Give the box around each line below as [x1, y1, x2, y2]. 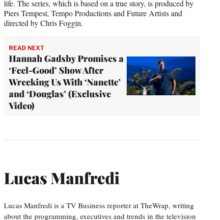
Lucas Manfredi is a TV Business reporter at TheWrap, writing [4, 200, 194, 210]
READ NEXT [9, 44, 44, 52]
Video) [9, 99, 38, 111]
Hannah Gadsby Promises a [9, 52, 124, 64]
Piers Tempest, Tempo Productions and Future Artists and [4, 7, 182, 18]
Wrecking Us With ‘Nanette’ [9, 76, 121, 88]
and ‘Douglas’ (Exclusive [9, 87, 111, 100]
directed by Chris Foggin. [4, 17, 83, 28]
